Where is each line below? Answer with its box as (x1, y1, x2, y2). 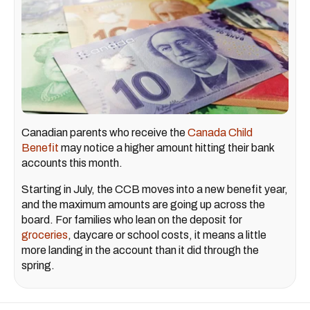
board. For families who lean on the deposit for (21, 213, 242, 226)
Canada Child (188, 126, 253, 138)
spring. (21, 259, 55, 271)
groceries (21, 228, 68, 241)
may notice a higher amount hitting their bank (59, 141, 274, 154)
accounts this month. (21, 156, 122, 169)
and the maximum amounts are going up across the (21, 198, 265, 210)
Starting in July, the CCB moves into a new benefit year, (21, 183, 288, 195)
